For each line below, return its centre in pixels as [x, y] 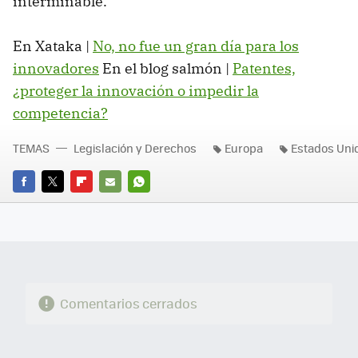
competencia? [60, 113]
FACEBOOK [40, 203]
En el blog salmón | [166, 68]
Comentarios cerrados [128, 303]
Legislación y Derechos [135, 147]
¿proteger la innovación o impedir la [136, 90]
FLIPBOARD [99, 203]
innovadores [56, 68]
